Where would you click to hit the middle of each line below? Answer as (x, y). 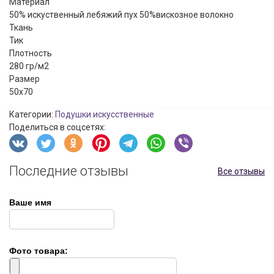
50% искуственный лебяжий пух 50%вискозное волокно (121, 14)
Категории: (32, 114)
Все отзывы (241, 171)
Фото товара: (39, 250)
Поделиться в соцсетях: (57, 127)
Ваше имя (30, 202)
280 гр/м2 (29, 66)
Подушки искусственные (105, 114)
